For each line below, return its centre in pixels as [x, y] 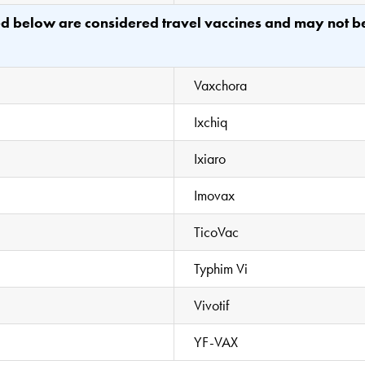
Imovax [215, 195]
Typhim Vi [221, 268]
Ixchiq [211, 121]
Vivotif [212, 305]
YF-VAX [216, 341]
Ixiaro [210, 158]
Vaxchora [221, 85]
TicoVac [217, 231]
